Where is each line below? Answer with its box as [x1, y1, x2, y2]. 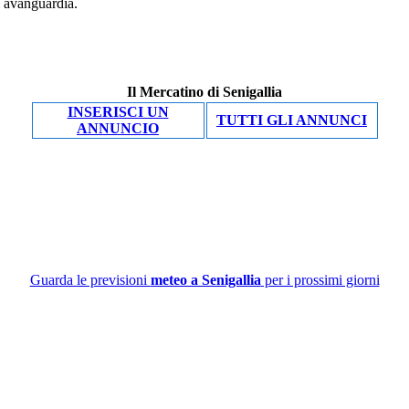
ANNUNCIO [77, 121, 159, 136]
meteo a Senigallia [150, 272, 261, 288]
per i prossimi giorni [260, 272, 380, 288]
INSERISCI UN [67, 104, 169, 120]
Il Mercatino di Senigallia [127, 84, 282, 100]
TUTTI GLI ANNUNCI [216, 112, 367, 128]
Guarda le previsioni [29, 272, 151, 288]
